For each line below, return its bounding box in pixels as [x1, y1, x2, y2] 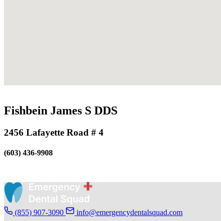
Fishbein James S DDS [4, 104, 117, 117]
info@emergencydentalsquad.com [76, 208, 183, 217]
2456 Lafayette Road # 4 [4, 127, 104, 138]
